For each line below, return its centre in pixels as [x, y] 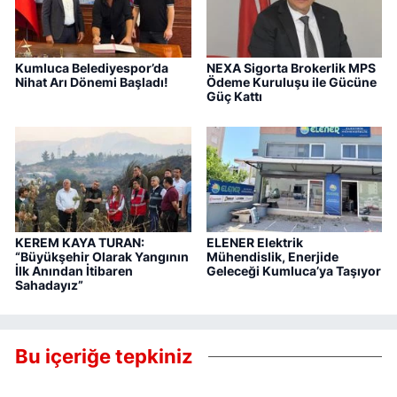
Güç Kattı [234, 96]
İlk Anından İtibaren [74, 270]
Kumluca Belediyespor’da [92, 68]
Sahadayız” [49, 284]
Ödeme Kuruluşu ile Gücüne [291, 82]
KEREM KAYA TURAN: [80, 242]
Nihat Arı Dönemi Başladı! [92, 82]
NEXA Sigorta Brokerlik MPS [291, 68]
